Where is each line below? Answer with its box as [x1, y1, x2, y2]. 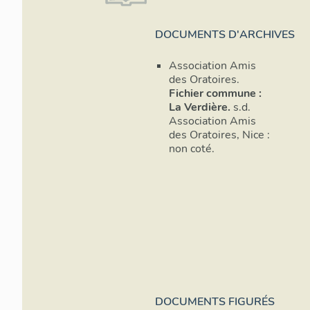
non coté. [169, 141, 215, 157]
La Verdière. [169, 100, 230, 116]
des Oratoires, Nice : [169, 127, 270, 143]
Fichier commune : [169, 86, 262, 102]
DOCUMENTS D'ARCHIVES [155, 27, 295, 42]
